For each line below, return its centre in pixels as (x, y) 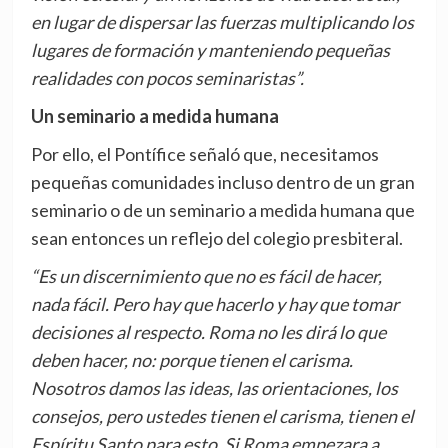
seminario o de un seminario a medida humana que (222, 210)
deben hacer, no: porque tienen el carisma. (191, 360)
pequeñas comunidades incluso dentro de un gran (222, 182)
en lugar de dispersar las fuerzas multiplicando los (222, 22)
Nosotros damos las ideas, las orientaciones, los (214, 388)
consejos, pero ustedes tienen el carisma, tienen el (222, 416)
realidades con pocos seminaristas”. (167, 78)
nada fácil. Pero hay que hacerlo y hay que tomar (214, 304)
